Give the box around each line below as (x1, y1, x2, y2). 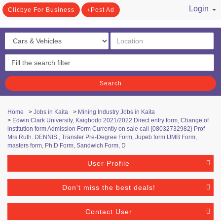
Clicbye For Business (8, 6, 74, 13)
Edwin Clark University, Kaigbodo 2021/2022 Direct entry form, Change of (12, 117, 209, 124)
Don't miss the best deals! (62, 184, 155, 191)
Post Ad (91, 6, 114, 13)
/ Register (175, 15, 209, 24)
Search (99, 80, 122, 87)
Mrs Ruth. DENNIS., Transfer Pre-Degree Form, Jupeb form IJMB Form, (7, 134, 197, 141)
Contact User (85, 208, 132, 216)
